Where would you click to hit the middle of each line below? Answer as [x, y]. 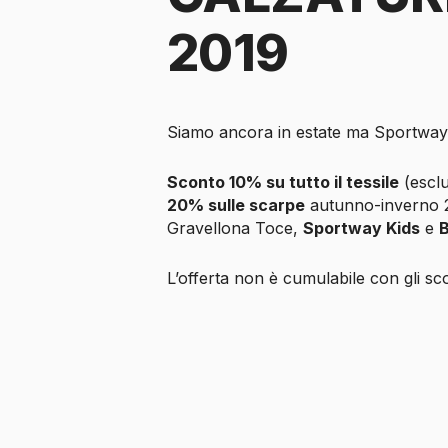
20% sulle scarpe [236, 204]
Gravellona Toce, [235, 227]
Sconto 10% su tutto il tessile [283, 181]
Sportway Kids [361, 227]
